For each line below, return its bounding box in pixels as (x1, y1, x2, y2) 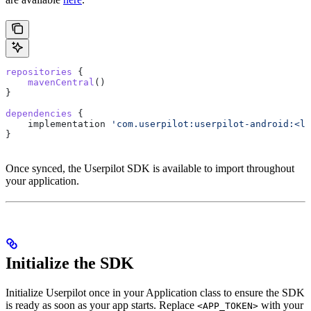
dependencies (6, 108, 72, 119)
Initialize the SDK (6, 253, 134, 272)
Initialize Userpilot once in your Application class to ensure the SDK (6, 286, 305, 299)
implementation (6, 119, 111, 130)
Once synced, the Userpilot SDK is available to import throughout (6, 162, 294, 175)
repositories (6, 67, 72, 78)
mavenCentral (6, 77, 94, 88)
